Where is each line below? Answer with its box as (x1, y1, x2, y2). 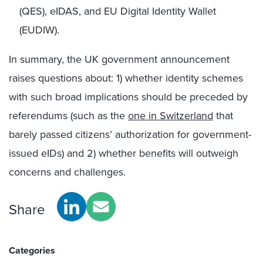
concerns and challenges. (9, 164, 126, 180)
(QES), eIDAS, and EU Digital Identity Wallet (19, 4, 216, 19)
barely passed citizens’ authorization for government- (9, 127, 251, 142)
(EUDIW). (19, 22, 59, 38)
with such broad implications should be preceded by (9, 89, 248, 104)
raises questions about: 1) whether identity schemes (9, 70, 243, 86)
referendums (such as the (9, 108, 128, 123)
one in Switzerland (128, 108, 213, 123)
